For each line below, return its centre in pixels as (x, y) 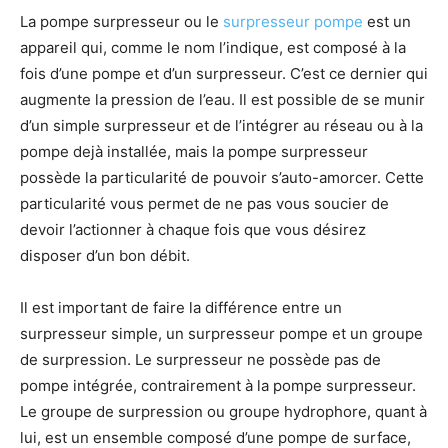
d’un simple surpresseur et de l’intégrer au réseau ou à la (221, 126)
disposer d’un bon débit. (105, 256)
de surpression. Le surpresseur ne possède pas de (200, 360)
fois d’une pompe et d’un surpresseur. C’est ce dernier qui (224, 74)
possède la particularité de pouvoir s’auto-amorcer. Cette (222, 178)
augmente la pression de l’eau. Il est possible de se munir (222, 100)
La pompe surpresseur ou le (121, 22)
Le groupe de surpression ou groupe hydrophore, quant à (223, 412)
